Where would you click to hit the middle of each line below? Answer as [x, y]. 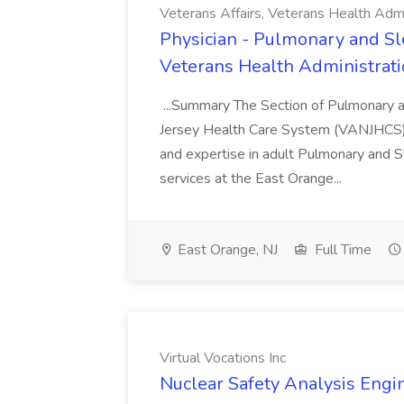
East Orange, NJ [226, 250]
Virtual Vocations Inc [223, 358]
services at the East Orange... [252, 179]
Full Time [341, 250]
